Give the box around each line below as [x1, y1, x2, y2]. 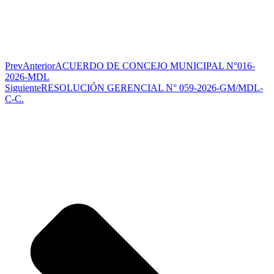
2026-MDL [5, 71, 50, 82]
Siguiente [5, 82, 41, 93]
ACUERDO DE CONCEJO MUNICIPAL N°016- [55, 60, 255, 71]
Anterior [23, 60, 55, 71]
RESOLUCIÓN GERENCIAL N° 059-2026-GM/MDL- [41, 82, 263, 93]
